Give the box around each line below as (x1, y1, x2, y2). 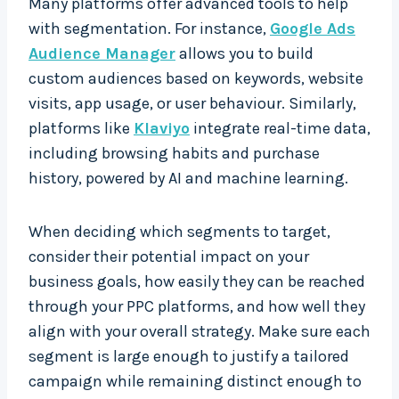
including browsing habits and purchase (28, 143, 320, 164)
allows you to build (175, 44, 313, 64)
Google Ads (270, 19, 355, 39)
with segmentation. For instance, (28, 19, 270, 39)
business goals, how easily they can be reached (28, 272, 365, 292)
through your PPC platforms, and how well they (28, 297, 365, 317)
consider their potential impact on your (28, 247, 309, 267)
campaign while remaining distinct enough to (28, 371, 362, 392)
